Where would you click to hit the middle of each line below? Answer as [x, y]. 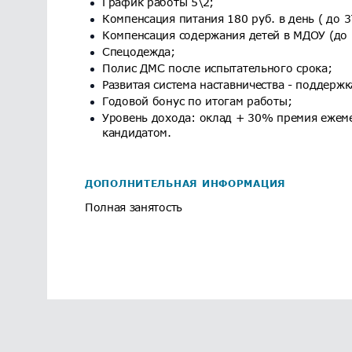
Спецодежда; [139, 51]
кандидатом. [137, 132]
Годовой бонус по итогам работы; [197, 101]
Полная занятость [134, 207]
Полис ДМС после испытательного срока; [217, 68]
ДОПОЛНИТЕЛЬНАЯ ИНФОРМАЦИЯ [185, 183]
